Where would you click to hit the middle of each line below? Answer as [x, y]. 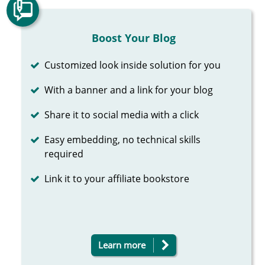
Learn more [122, 245]
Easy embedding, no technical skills [123, 139]
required [64, 153]
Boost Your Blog [133, 38]
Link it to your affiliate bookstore [117, 178]
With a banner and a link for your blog [129, 90]
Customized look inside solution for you [133, 65]
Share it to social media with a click [122, 114]
